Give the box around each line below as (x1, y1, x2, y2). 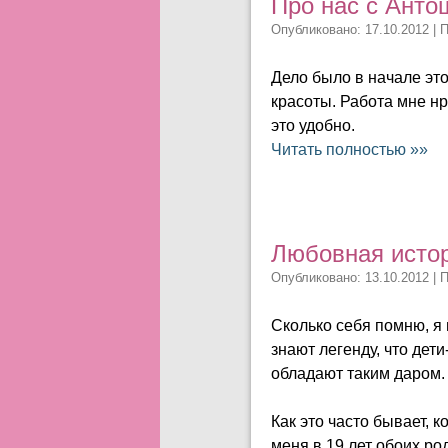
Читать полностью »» (271, 141, 428, 158)
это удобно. (271, 117, 355, 134)
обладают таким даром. (271, 365, 445, 382)
